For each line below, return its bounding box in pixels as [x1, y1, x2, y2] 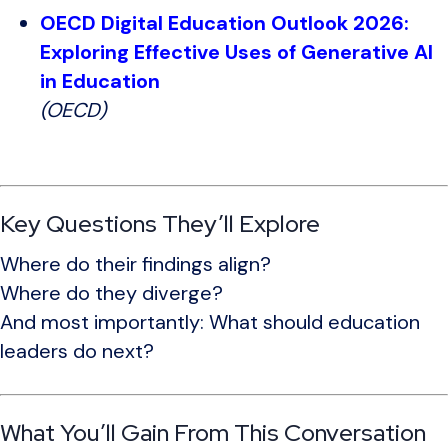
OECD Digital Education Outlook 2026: [40, 10, 409, 37]
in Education [40, 68, 160, 95]
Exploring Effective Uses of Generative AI [40, 39, 433, 66]
